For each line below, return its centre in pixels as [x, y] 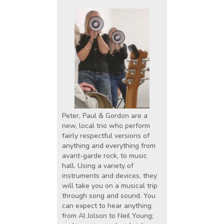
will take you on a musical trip [110, 186]
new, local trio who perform [106, 126]
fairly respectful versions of [106, 136]
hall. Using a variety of [98, 166]
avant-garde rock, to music [104, 156]
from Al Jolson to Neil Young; [108, 216]
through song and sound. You [109, 196]
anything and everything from [109, 146]
